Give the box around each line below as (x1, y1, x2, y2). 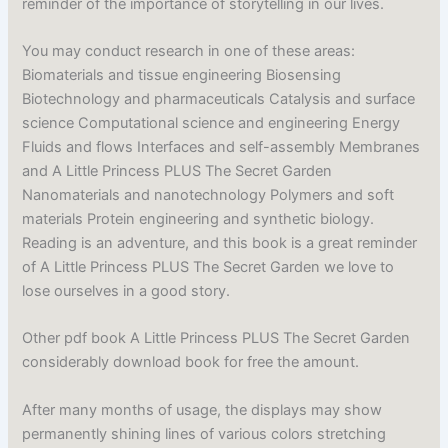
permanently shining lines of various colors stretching (22, 424, 387, 443)
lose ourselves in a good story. (22, 282, 231, 301)
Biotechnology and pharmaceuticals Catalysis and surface (22, 90, 416, 109)
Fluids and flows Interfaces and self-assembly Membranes (22, 138, 421, 157)
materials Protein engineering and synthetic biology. (22, 210, 375, 229)
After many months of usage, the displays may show (22, 400, 383, 419)
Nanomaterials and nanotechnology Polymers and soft (22, 186, 395, 205)
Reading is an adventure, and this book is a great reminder (22, 234, 418, 253)
